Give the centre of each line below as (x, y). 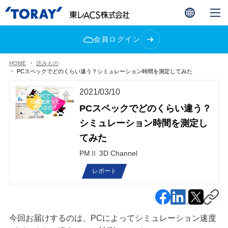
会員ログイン (117, 39)
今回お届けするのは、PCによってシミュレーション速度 (112, 218)
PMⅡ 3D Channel (108, 153)
